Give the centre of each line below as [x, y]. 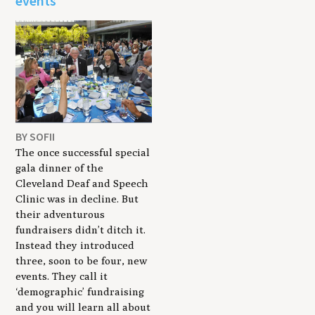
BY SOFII [36, 136]
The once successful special [83, 152]
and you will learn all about [83, 307]
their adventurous [60, 214]
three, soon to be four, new [82, 260]
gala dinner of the [60, 167]
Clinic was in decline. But [77, 198]
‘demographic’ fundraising [80, 291]
